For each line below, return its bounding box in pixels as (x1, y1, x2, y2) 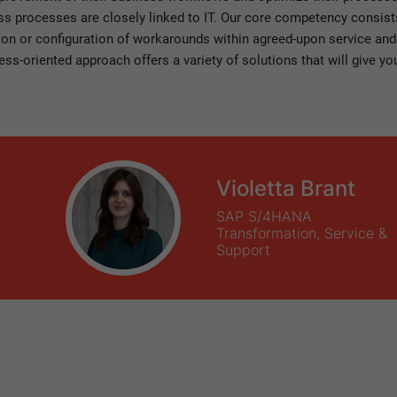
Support (216, 240, 270, 259)
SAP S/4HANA (216, 206, 312, 225)
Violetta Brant (216, 175, 355, 201)
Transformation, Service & (216, 223, 387, 242)
